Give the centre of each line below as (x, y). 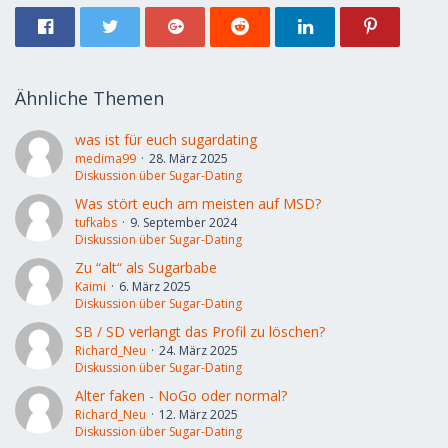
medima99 (105, 158)
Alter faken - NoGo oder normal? (181, 395)
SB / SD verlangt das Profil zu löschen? (200, 331)
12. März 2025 (198, 414)
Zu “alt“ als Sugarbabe (146, 267)
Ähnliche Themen (89, 98)
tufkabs (96, 222)
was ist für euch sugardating (166, 139)
